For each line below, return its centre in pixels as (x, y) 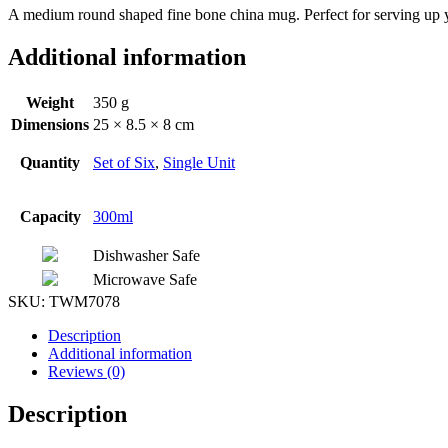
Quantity (50, 163)
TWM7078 (84, 302)
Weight (50, 103)
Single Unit (199, 163)
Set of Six (124, 163)
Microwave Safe (145, 280)
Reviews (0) (86, 372)
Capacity (50, 217)
